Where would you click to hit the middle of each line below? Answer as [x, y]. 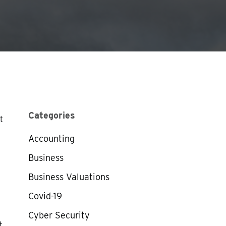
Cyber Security [59, 215]
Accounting [51, 138]
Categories [51, 115]
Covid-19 [45, 196]
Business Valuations [69, 177]
